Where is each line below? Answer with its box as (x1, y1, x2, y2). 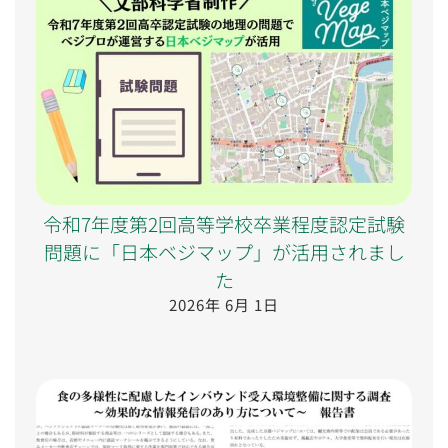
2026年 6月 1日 (169, 293, 279, 315)
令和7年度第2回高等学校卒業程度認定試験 (43, 209, 405, 237)
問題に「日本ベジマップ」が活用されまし (43, 237, 405, 265)
